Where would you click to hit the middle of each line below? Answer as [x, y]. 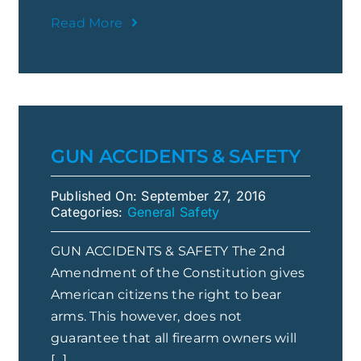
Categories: [89, 212]
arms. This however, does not [147, 316]
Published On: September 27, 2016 [159, 195]
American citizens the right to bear [166, 294]
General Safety [173, 212]
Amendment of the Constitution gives [178, 272]
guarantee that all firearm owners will [174, 338]
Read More [87, 23]
